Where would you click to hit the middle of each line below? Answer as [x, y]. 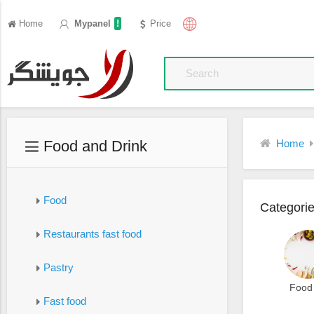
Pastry [58, 267]
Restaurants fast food [92, 233]
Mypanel [91, 23]
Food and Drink [93, 146]
